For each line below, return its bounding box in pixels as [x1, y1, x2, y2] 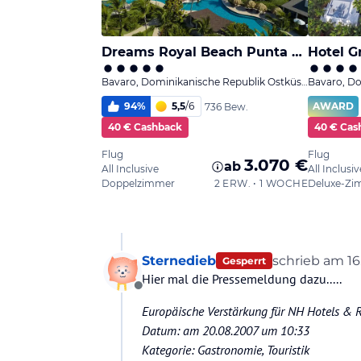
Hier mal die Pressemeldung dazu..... [142, 270, 342, 287]
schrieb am [272, 252, 347, 268]
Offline [137, 286, 175, 303]
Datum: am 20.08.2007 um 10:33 [142, 322, 309, 338]
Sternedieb [142, 252, 216, 268]
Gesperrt [222, 254, 266, 267]
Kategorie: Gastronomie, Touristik [142, 341, 309, 358]
